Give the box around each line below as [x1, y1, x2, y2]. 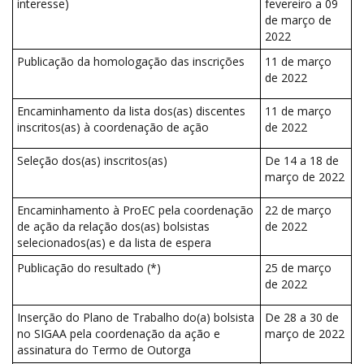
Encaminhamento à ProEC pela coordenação [17, 202, 253, 218]
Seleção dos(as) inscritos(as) [17, 153, 167, 168]
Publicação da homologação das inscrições [17, 54, 245, 69]
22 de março [265, 202, 331, 218]
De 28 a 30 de [265, 310, 339, 325]
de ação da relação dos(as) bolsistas [17, 219, 210, 234]
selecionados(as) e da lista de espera [17, 235, 211, 250]
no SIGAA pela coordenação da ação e [17, 326, 220, 341]
